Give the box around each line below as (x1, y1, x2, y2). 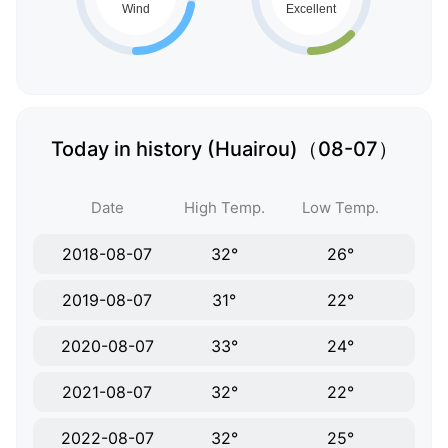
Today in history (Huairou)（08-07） (50, 137, 398, 162)
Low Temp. (302, 198, 380, 218)
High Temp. (183, 198, 265, 218)
